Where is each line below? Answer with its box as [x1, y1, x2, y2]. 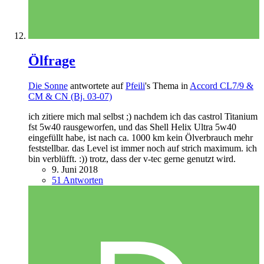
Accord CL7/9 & [190, 80, 253, 91]
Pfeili [126, 80, 145, 91]
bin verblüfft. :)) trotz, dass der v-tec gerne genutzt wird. [28, 153, 236, 164]
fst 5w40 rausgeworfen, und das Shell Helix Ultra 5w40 [28, 121, 236, 132]
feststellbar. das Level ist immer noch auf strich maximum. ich [28, 143, 257, 153]
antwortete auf [68, 80, 126, 91]
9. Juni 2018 [52, 164, 98, 174]
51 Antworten [52, 174, 103, 185]
